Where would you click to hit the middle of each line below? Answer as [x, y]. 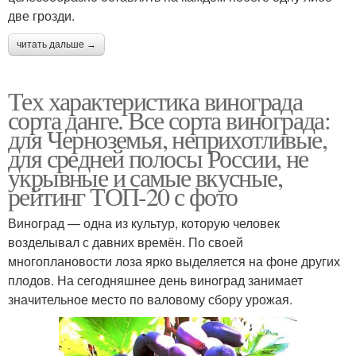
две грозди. [41, 15]
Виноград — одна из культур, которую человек [144, 222]
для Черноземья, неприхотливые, [167, 138]
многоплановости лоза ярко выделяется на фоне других [174, 261]
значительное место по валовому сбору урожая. [150, 299]
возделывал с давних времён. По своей [126, 242]
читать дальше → [56, 44]
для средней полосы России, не [158, 157]
